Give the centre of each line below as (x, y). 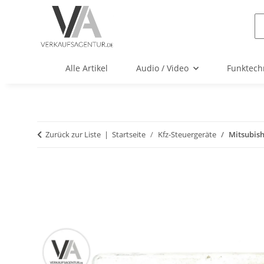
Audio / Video (162, 68)
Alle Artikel (87, 68)
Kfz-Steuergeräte (187, 135)
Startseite (129, 135)
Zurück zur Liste (73, 135)
